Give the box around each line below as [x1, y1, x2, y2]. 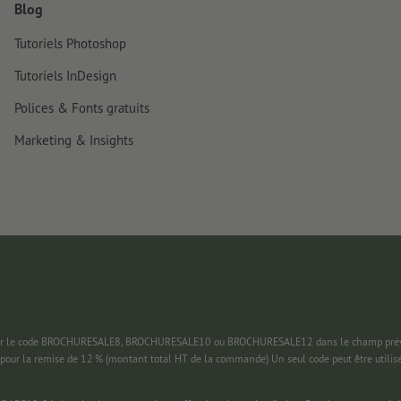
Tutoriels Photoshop [14, 34, 126, 52]
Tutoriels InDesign [14, 66, 116, 84]
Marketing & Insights [14, 131, 133, 149]
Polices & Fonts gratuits [14, 98, 149, 116]
